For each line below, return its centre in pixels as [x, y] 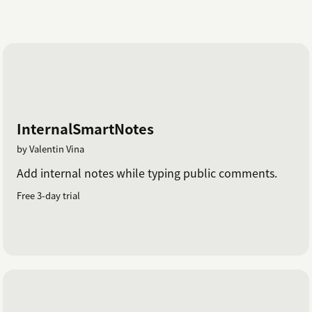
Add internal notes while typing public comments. [147, 172]
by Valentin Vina [50, 148]
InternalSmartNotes [85, 128]
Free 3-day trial [48, 195]
